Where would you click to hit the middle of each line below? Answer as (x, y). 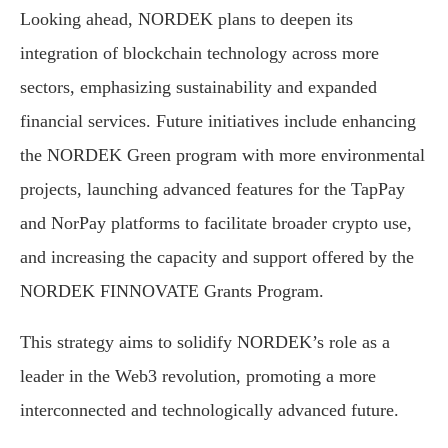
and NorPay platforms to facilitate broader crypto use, (216, 223)
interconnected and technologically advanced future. (209, 410)
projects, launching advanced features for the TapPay (212, 189)
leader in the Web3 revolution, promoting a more (198, 376)
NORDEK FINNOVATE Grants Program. (172, 291)
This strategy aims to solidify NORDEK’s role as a (205, 342)
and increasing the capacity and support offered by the (217, 257)
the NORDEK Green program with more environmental (222, 155)
